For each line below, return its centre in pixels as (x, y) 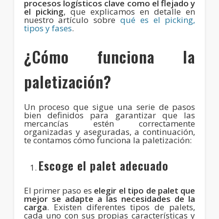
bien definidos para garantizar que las (109, 115)
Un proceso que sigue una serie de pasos (109, 107)
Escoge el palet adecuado (103, 165)
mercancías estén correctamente (109, 123)
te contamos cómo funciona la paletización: (108, 140)
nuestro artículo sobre (72, 20)
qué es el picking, (158, 20)
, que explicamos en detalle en (129, 11)
